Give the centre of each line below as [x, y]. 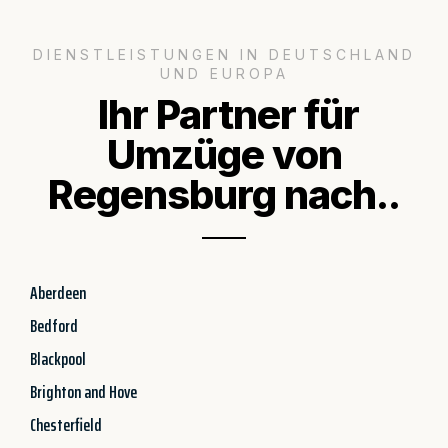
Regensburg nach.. [224, 194]
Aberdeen [58, 292]
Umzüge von [224, 154]
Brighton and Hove [83, 391]
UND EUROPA [224, 73]
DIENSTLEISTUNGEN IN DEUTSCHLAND [224, 54]
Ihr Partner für [224, 114]
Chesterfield [66, 424]
